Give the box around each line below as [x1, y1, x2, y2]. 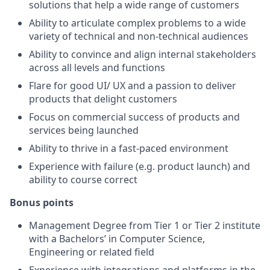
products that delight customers [29, 92, 177, 105]
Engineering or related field [29, 245, 154, 259]
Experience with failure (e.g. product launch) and [29, 160, 250, 173]
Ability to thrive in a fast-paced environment [29, 142, 228, 155]
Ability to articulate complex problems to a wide [29, 16, 246, 30]
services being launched [29, 124, 139, 137]
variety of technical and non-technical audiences [29, 30, 248, 43]
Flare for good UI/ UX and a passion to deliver [29, 79, 236, 92]
